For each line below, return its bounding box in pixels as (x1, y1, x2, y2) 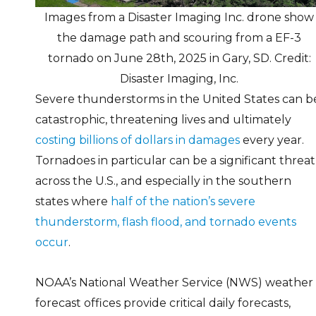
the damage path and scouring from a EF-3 (57, 30, 301, 44)
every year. (240, 133, 304, 147)
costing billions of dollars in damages (35, 133, 240, 147)
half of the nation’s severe (111, 194, 255, 208)
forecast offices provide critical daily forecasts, (35, 296, 291, 310)
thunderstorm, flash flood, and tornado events (35, 214, 296, 229)
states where (35, 194, 111, 208)
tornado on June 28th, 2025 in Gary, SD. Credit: (47, 51, 311, 65)
